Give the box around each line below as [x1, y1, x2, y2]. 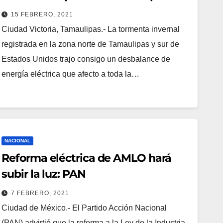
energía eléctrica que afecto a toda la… [1, 69, 140, 78]
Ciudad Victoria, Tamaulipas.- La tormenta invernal [1, 24, 180, 33]
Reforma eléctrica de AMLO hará [1, 151, 172, 165]
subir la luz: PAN [1, 167, 86, 181]
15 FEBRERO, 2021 [11, 10, 74, 18]
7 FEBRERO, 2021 [11, 189, 70, 197]
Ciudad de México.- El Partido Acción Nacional [1, 203, 167, 212]
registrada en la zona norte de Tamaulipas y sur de [1, 39, 180, 48]
